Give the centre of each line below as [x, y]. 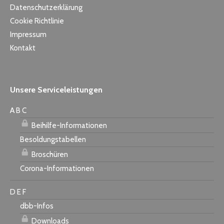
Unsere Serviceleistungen [56, 89]
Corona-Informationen [57, 168]
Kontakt [23, 48]
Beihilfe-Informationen [68, 125]
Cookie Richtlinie [37, 21]
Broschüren [49, 154]
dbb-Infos [37, 206]
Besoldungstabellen [53, 139]
